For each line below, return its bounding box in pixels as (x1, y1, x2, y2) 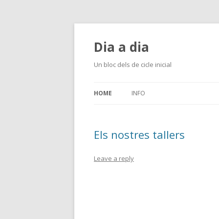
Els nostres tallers (94, 127, 185, 142)
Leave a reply (94, 154, 134, 163)
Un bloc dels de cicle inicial (94, 60, 172, 69)
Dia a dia (94, 38, 149, 56)
